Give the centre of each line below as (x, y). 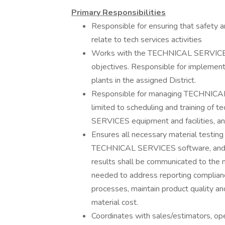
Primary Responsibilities (119, 13)
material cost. (115, 202)
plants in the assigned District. (145, 80)
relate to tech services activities (147, 40)
